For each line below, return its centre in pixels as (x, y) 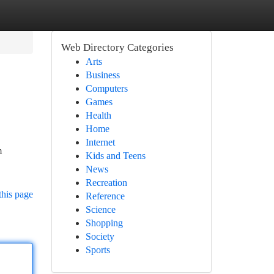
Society (100, 236)
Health (98, 115)
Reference (105, 196)
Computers (106, 88)
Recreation (106, 183)
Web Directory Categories (117, 47)
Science (100, 209)
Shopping (104, 223)
